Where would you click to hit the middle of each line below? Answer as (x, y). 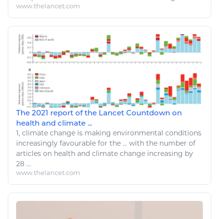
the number (166, 143)
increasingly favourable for (63, 143)
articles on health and (54, 153)
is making (94, 133)
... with (133, 143)
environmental (138, 133)
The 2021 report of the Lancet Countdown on (99, 112)
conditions (182, 133)
